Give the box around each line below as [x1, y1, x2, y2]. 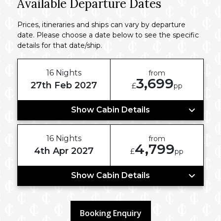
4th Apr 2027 [34, 146, 94, 157]
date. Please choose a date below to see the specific [17, 31, 199, 40]
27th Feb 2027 [31, 80, 97, 91]
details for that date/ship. [17, 41, 102, 50]
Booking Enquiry [79, 208, 142, 219]
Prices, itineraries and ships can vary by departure [17, 20, 185, 30]
